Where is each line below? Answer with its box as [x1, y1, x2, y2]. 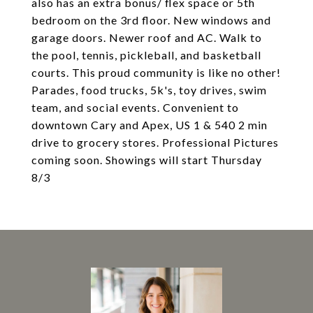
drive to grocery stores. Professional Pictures [31, 136, 279, 149]
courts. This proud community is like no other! [31, 66, 281, 79]
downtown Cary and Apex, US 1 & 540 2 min [31, 118, 268, 131]
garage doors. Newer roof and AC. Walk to [31, 31, 262, 44]
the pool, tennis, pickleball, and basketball [31, 48, 261, 61]
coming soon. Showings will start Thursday [31, 153, 262, 166]
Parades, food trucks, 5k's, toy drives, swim [31, 83, 267, 96]
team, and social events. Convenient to [31, 101, 239, 114]
